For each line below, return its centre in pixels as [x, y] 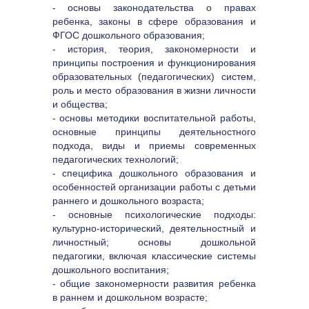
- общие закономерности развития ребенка [154, 283]
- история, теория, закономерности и [154, 49]
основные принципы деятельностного [154, 132]
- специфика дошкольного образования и [154, 173]
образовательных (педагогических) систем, [154, 77]
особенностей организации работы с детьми [154, 187]
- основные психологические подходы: [154, 215]
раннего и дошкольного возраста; [128, 201]
